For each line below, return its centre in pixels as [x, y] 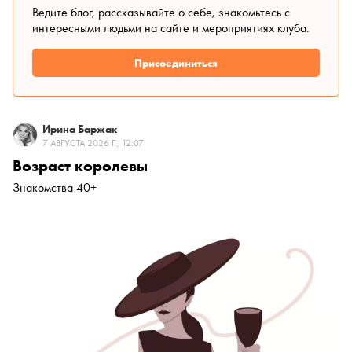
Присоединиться [176, 62]
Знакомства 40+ [55, 188]
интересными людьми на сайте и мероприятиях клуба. [171, 28]
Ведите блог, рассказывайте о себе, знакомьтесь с [161, 13]
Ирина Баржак [80, 129]
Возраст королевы [80, 166]
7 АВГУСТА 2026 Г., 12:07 [93, 143]
